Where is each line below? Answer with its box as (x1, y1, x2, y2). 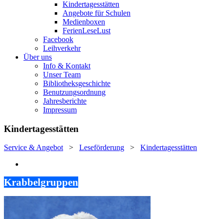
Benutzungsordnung (43, 88, 106, 96)
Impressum (43, 106, 77, 114)
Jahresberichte (43, 97, 87, 105)
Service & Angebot (4, 143, 63, 152)
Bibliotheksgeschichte (43, 79, 110, 88)
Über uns (23, 53, 52, 61)
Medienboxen (63, 18, 105, 26)
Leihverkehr (43, 44, 81, 52)
